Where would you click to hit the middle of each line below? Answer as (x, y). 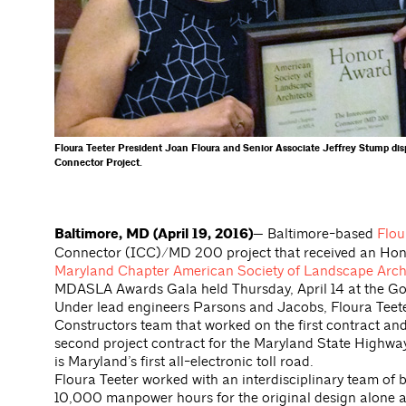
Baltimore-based (322, 234)
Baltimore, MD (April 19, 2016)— (161, 235)
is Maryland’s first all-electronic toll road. (184, 362)
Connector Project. (98, 164)
